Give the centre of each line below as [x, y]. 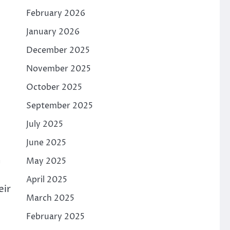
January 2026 [53, 32]
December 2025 [58, 50]
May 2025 [46, 161]
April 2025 [46, 180]
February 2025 [55, 217]
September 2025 [59, 106]
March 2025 [50, 198]
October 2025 [54, 87]
